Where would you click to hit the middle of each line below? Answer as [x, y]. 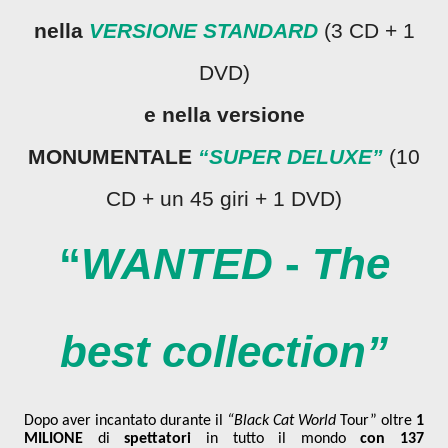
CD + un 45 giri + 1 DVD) [224, 199]
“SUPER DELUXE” [290, 157]
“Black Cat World [281, 421]
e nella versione [149, 115]
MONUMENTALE [113, 157]
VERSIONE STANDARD [203, 31]
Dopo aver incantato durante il [125, 421]
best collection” [224, 351]
